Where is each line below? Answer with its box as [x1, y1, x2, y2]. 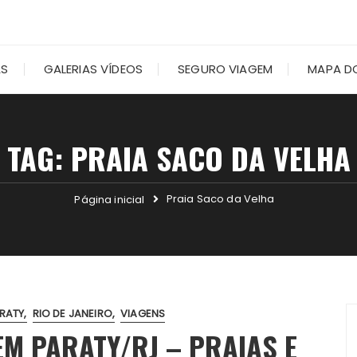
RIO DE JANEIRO [32, 306, 112, 321]
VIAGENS [120, 306, 166, 321]
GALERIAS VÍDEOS [43, 61, 143, 77]
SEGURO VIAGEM [178, 61, 273, 77]
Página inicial [74, 192, 145, 207]
